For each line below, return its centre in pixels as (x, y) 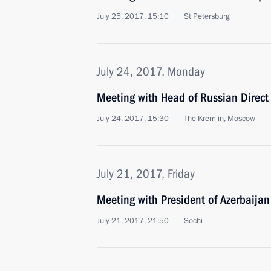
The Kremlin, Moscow (220, 119)
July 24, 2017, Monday (151, 71)
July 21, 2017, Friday (146, 174)
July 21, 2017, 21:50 (133, 221)
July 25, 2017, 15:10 (133, 16)
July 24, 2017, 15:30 (133, 119)
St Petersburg (207, 16)
